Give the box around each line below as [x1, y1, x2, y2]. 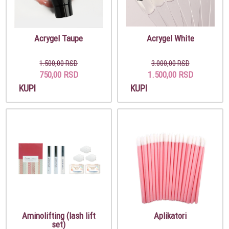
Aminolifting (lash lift [21, 210, 96, 221]
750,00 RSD [39, 68, 78, 80]
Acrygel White [146, 32, 194, 44]
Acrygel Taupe [34, 32, 83, 44]
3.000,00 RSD [151, 58, 190, 68]
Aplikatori [154, 210, 187, 221]
